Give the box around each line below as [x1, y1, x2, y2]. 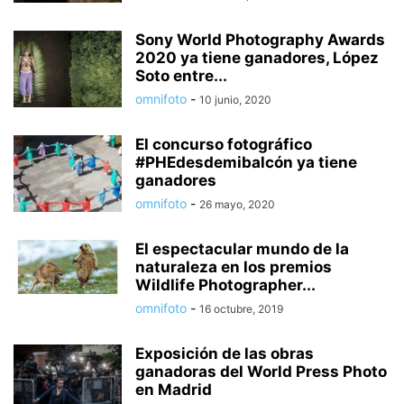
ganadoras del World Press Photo [135, 363, 387, 381]
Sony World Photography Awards [135, 31, 385, 50]
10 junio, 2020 [199, 93, 271, 107]
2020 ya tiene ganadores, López [135, 49, 379, 68]
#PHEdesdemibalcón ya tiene [135, 153, 357, 172]
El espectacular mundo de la [135, 240, 349, 259]
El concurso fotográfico [135, 135, 312, 154]
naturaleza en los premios [135, 258, 332, 277]
